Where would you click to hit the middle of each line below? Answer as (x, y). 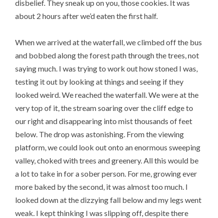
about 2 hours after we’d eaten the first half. (87, 16)
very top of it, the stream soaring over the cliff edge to (104, 108)
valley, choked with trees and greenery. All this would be (107, 160)
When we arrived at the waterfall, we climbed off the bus (109, 42)
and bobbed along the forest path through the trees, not (107, 55)
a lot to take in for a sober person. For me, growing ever (106, 173)
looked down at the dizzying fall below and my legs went (109, 200)
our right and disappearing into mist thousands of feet (104, 121)
